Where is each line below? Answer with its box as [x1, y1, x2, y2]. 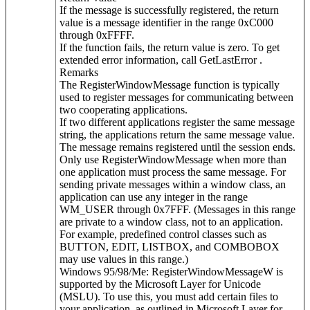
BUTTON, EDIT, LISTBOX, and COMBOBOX [60, 241, 280, 253]
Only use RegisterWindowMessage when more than [60, 154, 286, 165]
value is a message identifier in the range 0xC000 [60, 17, 273, 28]
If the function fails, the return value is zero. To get [60, 42, 280, 53]
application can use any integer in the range [60, 191, 248, 203]
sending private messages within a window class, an [60, 179, 286, 190]
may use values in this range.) [60, 253, 188, 265]
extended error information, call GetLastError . [60, 54, 262, 66]
